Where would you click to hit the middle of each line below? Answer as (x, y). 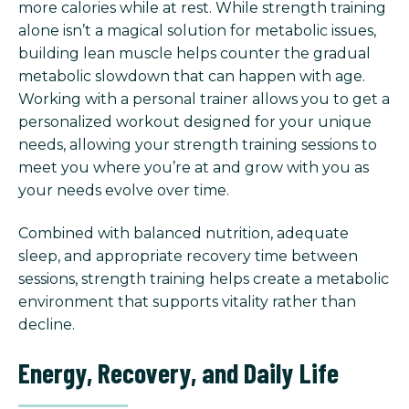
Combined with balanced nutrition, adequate (184, 233)
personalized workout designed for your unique (195, 121)
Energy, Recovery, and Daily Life (178, 373)
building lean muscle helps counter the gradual (194, 53)
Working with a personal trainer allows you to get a (204, 99)
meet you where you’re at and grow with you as (194, 167)
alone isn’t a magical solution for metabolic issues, (197, 30)
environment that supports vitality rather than (187, 301)
